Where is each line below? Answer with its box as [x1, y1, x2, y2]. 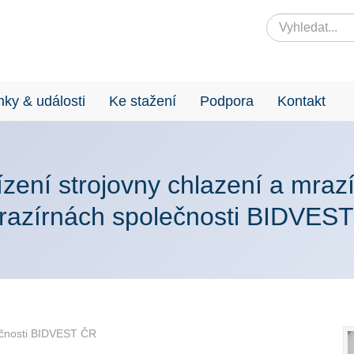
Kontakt [277, 92, 326, 109]
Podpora [200, 92, 254, 109]
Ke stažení [109, 92, 176, 109]
